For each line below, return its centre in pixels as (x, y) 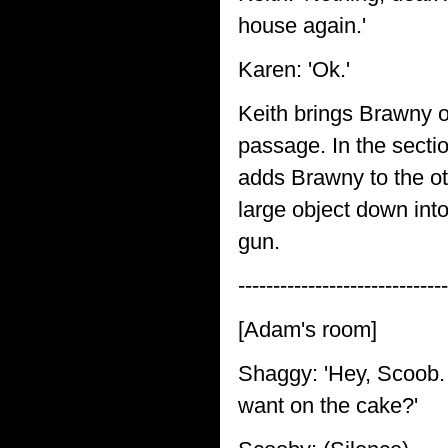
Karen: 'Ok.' (294, 69)
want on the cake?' (328, 405)
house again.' (302, 25)
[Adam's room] (307, 329)
